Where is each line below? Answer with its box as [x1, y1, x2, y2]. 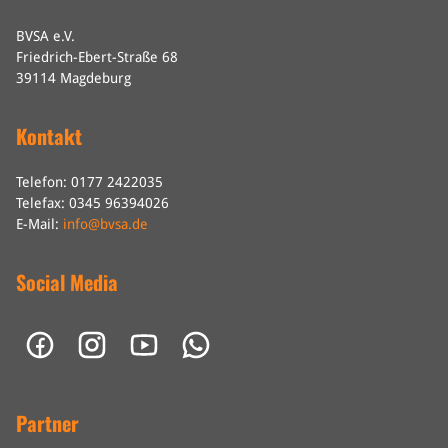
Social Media [16, 267, 118, 298]
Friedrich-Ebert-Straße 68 [16, 49, 178, 66]
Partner [16, 408, 79, 439]
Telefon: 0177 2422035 [16, 174, 163, 191]
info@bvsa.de [63, 216, 148, 233]
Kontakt [16, 121, 82, 152]
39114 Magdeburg [16, 70, 131, 87]
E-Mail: [16, 216, 63, 233]
